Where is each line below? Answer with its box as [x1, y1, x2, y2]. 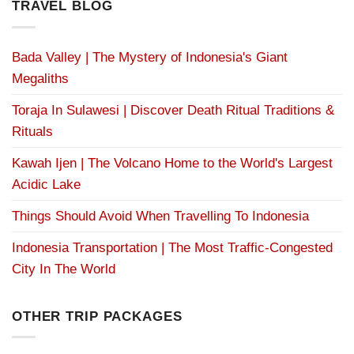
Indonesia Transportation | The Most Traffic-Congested [12, 239, 333, 256]
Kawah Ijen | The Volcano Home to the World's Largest [12, 155, 333, 171]
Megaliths [12, 70, 69, 87]
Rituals [12, 123, 53, 140]
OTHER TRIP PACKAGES [12, 307, 183, 324]
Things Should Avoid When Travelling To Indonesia [12, 208, 309, 224]
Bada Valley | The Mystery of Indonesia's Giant [12, 49, 288, 66]
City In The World [12, 261, 115, 277]
